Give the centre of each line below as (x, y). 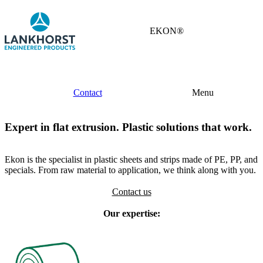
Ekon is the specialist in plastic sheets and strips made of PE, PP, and (131, 159)
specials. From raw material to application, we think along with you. (130, 170)
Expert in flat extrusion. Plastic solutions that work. (128, 127)
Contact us (131, 191)
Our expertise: (131, 213)
